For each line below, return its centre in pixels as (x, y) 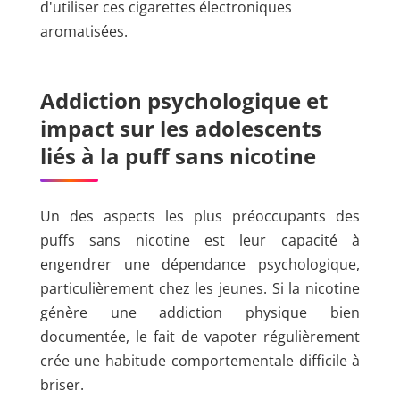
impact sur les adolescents (180, 129)
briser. (62, 384)
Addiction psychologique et (183, 101)
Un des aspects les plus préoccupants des (200, 216)
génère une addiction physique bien (200, 312)
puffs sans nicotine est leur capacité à (200, 240)
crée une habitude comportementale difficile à (200, 360)
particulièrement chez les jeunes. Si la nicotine (200, 288)
